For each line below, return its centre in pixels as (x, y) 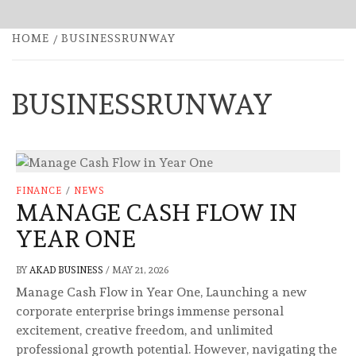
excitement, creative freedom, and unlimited (145, 331)
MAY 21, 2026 (140, 271)
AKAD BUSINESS (68, 271)
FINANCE (39, 191)
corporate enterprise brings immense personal (150, 311)
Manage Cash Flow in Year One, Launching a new (161, 292)
